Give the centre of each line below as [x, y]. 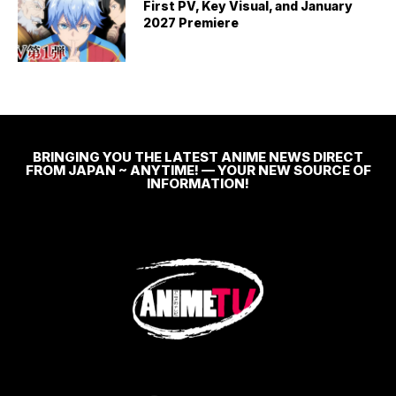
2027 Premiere [191, 22]
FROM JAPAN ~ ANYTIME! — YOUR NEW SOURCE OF [198, 170]
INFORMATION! [198, 183]
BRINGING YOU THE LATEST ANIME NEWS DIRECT [198, 156]
